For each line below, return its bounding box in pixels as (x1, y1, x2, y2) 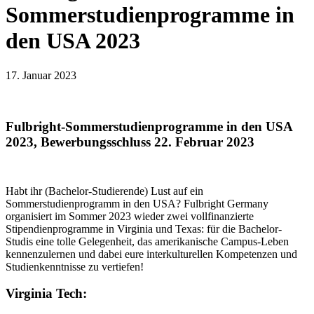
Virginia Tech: (6, 286, 87, 301)
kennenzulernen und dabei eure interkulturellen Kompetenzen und (6, 247, 297, 260)
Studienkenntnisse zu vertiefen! (6, 260, 144, 273)
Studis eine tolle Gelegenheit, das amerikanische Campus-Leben (6, 235, 289, 247)
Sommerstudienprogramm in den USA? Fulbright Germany (6, 197, 268, 210)
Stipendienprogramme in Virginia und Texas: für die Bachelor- (6, 222, 282, 235)
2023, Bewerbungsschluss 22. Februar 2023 (6, 134, 254, 149)
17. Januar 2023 (6, 69, 76, 81)
